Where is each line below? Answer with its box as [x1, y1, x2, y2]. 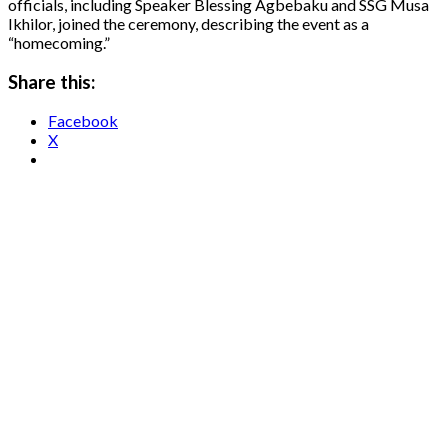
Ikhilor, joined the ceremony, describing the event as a [8, 13, 369, 33]
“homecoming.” [8, 32, 110, 52]
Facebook [48, 111, 118, 131]
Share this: [8, 70, 95, 93]
